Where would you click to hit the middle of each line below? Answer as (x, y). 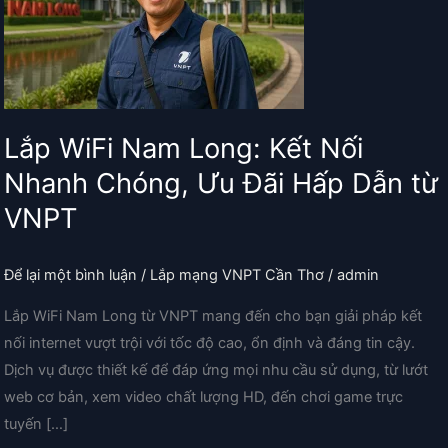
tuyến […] (36, 424)
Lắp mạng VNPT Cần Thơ (237, 274)
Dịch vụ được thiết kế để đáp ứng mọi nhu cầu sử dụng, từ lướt (216, 370)
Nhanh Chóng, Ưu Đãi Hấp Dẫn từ (221, 183)
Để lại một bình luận (70, 274)
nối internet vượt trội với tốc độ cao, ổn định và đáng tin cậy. (209, 343)
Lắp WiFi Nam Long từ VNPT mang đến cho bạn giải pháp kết (213, 316)
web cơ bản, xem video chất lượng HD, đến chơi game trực (203, 397)
